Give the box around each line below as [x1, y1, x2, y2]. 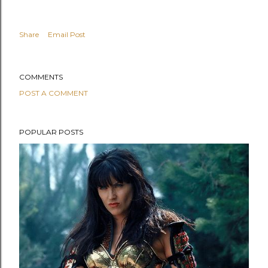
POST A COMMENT [19, 89, 88, 98]
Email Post [48, 30, 86, 39]
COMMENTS [19, 72, 63, 81]
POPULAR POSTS [19, 127, 83, 136]
